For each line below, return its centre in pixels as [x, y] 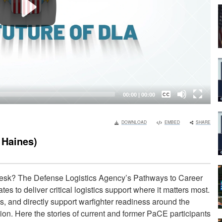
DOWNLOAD [134, 122]
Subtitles [156, 93]
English [159, 123]
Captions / [157, 88]
